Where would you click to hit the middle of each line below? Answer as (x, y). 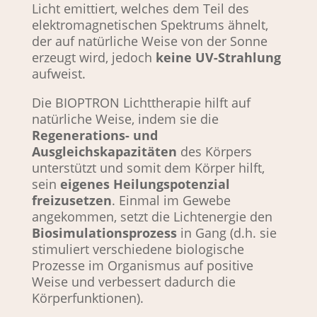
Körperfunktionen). (87, 298)
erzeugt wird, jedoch (93, 58)
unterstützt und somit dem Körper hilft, (148, 168)
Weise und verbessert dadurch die (133, 282)
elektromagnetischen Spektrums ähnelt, (150, 25)
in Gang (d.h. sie (226, 233)
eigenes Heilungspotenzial (145, 184)
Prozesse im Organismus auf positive (142, 266)
